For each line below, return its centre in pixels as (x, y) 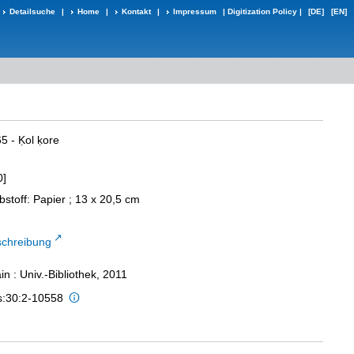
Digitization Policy (262, 11)
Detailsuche (32, 11)
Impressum (195, 11)
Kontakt (136, 11)
